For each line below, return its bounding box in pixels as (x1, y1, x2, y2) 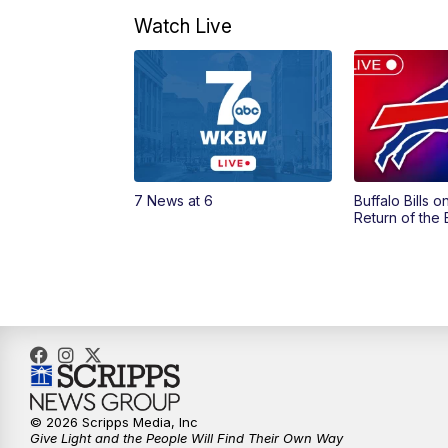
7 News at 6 (134, 192, 214, 210)
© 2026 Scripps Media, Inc (30, 414, 198, 431)
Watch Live (134, 14, 233, 39)
